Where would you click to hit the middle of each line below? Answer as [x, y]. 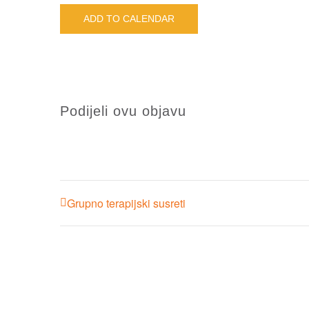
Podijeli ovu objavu [123, 111]
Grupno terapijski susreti [126, 203]
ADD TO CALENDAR [129, 18]
